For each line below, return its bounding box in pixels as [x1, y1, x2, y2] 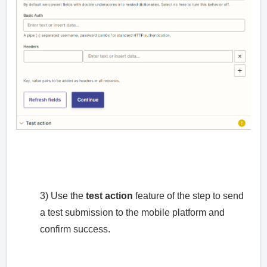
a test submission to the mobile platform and [40, 207, 225, 218]
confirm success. [40, 223, 110, 234]
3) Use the [40, 190, 86, 201]
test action [86, 190, 133, 201]
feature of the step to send [133, 190, 244, 201]
